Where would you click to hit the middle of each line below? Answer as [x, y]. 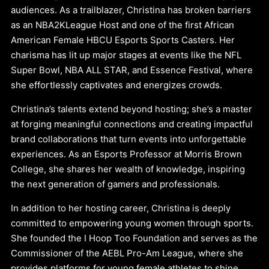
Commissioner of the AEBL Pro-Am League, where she [127, 253]
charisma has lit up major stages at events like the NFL [126, 55]
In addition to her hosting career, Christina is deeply [121, 208]
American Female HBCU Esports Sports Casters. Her [123, 40]
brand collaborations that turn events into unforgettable [129, 139]
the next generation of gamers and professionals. [116, 184]
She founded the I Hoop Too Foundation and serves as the [134, 238]
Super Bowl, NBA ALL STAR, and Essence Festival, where [132, 70]
